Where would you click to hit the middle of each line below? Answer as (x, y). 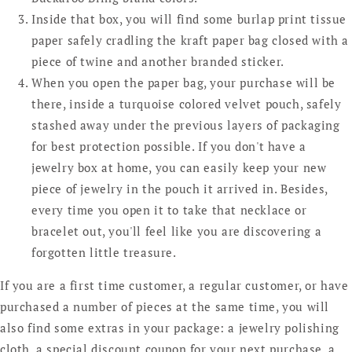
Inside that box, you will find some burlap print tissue (189, 19)
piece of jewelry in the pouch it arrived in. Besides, (180, 189)
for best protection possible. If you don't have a (169, 147)
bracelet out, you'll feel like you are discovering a (177, 231)
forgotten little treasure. (104, 253)
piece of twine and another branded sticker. (158, 62)
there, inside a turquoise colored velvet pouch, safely (187, 104)
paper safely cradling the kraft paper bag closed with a (191, 40)
